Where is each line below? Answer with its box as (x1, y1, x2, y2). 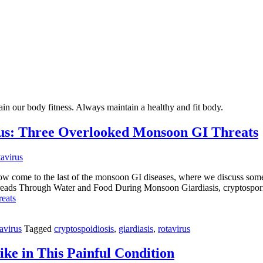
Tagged (24, 223, 54, 234)
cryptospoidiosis (54, 223, 114, 234)
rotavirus (158, 223, 190, 234)
